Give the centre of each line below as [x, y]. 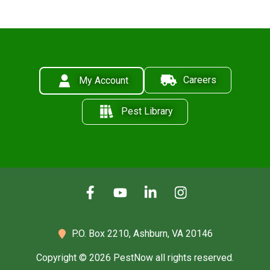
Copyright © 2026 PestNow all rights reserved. [135, 258]
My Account [103, 80]
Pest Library [147, 111]
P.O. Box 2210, [102, 234]
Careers [199, 80]
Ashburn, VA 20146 [173, 234]
